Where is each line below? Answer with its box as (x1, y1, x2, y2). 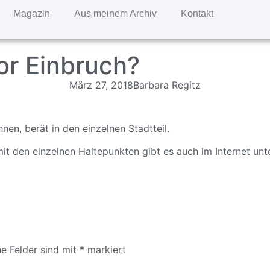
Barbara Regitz (133, 79, 201, 91)
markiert (84, 243, 126, 256)
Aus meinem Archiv (74, 8, 157, 19)
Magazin (13, 8, 50, 19)
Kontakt (180, 8, 213, 19)
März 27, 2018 (69, 79, 133, 91)
